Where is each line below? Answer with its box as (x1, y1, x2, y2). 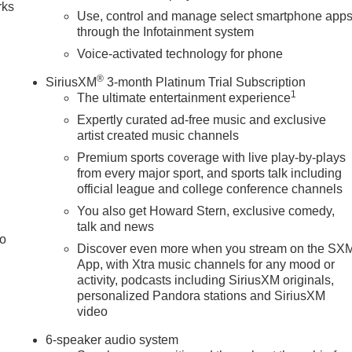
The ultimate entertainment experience (77, 90, 291, 104)
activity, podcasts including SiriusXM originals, (77, 273, 335, 287)
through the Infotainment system (77, 24, 255, 38)
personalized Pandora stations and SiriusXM (77, 288, 326, 302)
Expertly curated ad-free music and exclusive (77, 112, 327, 126)
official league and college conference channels (77, 181, 343, 196)
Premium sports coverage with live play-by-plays (77, 150, 346, 164)
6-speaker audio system (46, 332, 179, 346)
